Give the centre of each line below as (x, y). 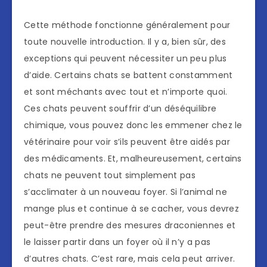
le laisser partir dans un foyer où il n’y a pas (117, 242)
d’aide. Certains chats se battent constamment (128, 75)
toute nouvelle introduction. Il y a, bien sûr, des (125, 42)
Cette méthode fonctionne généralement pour (127, 25)
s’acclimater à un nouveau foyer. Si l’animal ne (126, 192)
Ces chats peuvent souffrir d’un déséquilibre (120, 109)
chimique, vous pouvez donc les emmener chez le (133, 125)
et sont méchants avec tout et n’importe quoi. (126, 92)
